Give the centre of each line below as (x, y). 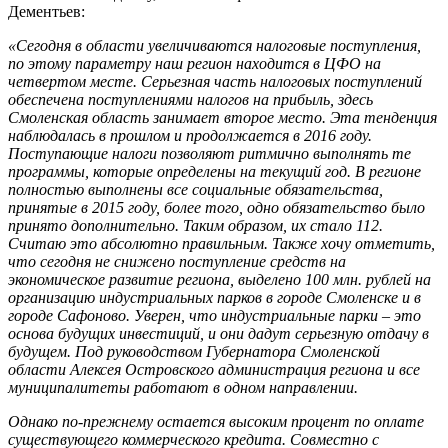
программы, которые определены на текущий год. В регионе (214, 172)
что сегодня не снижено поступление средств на (177, 262)
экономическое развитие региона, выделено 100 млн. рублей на (219, 280)
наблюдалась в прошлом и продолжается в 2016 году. (190, 136)
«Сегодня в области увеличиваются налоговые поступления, (214, 46)
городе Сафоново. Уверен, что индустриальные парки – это (214, 316)
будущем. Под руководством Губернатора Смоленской (194, 352)
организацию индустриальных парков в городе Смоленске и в (214, 298)
